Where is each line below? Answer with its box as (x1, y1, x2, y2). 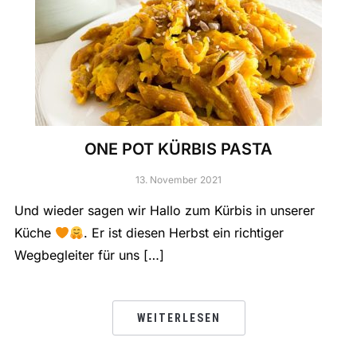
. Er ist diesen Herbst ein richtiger (84, 225, 284, 241)
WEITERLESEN (136, 312, 221, 325)
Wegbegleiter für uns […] (14, 247, 164, 264)
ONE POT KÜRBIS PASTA (84, 139, 273, 159)
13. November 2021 (135, 174, 222, 186)
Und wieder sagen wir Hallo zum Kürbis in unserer (14, 202, 315, 219)
